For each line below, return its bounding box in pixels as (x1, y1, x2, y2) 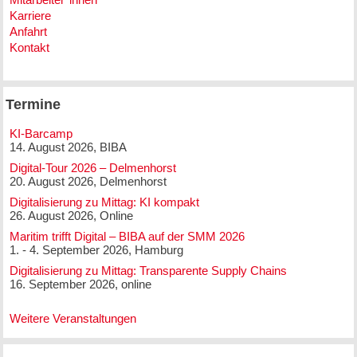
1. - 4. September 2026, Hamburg (9, 243, 183, 257)
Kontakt (9, 40, 49, 54)
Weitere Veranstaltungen (9, 312, 136, 326)
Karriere (9, 8, 51, 22)
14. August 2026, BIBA (9, 140, 127, 155)
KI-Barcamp (9, 127, 73, 141)
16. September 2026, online (9, 277, 151, 292)
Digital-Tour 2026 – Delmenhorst (9, 161, 176, 175)
